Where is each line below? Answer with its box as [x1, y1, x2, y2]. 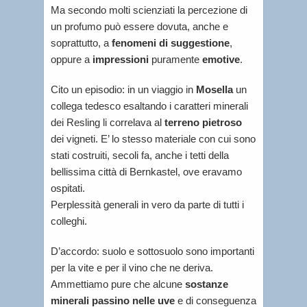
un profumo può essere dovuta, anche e [51, 21, 228, 33]
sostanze [185, 278, 228, 291]
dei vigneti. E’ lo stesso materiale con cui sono [51, 133, 256, 145]
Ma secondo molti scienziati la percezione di [51, 4, 247, 16]
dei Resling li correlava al [51, 116, 164, 129]
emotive [202, 53, 240, 66]
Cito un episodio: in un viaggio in [51, 84, 196, 96]
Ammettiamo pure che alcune [51, 278, 185, 291]
